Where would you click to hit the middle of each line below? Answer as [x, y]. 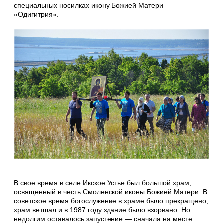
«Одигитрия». [36, 15]
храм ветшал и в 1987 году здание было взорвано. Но [102, 209]
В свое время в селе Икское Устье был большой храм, [103, 182]
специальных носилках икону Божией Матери [89, 6]
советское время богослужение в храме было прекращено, [111, 200]
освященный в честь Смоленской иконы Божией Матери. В [111, 191]
